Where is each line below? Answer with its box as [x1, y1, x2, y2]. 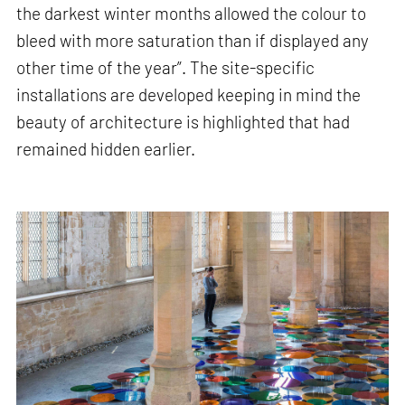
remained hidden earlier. [16, 137, 200, 159]
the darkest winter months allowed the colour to [16, 2, 367, 24]
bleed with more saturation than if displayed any [16, 29, 370, 51]
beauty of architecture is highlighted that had [16, 110, 351, 132]
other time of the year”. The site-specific [16, 56, 316, 78]
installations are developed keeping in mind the [16, 83, 362, 105]
